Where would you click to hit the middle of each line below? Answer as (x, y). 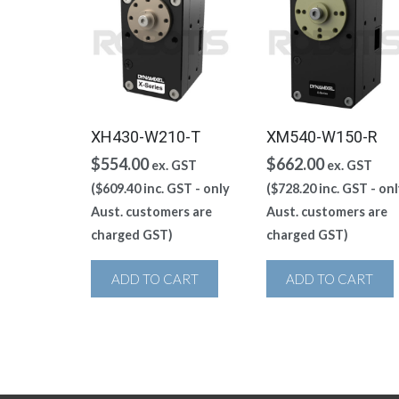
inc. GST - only (185, 188)
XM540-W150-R (322, 136)
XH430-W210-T (146, 136)
